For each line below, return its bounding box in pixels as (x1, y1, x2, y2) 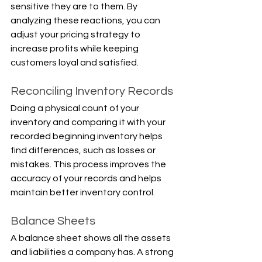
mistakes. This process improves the (11, 160, 168, 170)
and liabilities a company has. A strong (11, 247, 175, 257)
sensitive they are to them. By (11, 2, 139, 12)
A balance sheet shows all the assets (11, 233, 173, 243)
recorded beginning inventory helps (11, 132, 164, 142)
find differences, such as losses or (11, 146, 157, 156)
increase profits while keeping (11, 44, 140, 54)
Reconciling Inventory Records (11, 85, 173, 98)
